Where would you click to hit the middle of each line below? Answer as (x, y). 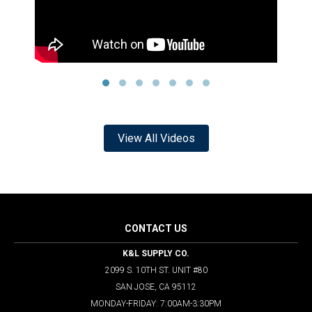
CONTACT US (156, 228)
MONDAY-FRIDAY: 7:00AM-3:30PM (156, 303)
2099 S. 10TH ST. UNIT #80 (156, 270)
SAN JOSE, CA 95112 (156, 287)
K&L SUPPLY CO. (156, 253)
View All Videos (156, 138)
